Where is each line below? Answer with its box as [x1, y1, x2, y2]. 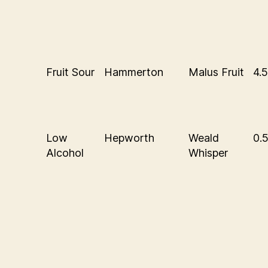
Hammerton [104, 65, 163, 78]
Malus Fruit [188, 65, 244, 78]
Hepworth [104, 131, 154, 144]
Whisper [188, 146, 228, 159]
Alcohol [46, 146, 84, 159]
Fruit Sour [46, 65, 95, 78]
